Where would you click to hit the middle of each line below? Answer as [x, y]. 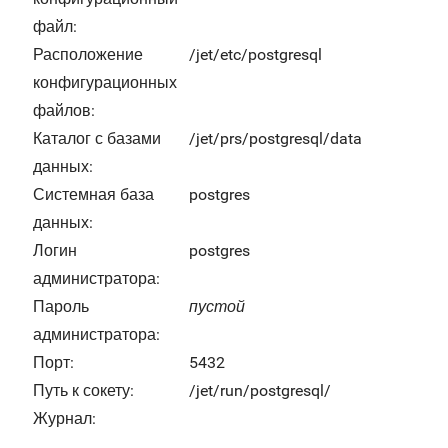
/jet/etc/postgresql [255, 54]
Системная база [93, 194]
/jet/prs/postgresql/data [275, 138]
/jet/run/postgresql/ [260, 390]
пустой [217, 306]
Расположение [88, 54]
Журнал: [64, 418]
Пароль [61, 306]
